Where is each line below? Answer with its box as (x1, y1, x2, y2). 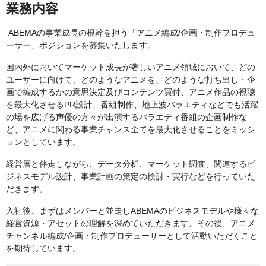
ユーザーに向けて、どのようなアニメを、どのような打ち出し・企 (6, 75, 255, 85)
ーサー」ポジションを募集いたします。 (6, 40, 156, 50)
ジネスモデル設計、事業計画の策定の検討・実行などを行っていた (6, 172, 255, 182)
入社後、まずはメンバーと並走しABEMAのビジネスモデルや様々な (6, 206, 259, 216)
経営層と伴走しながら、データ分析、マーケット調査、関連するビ (6, 159, 255, 169)
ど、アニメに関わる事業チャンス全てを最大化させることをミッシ (6, 125, 255, 135)
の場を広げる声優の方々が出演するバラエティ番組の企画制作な (6, 112, 247, 122)
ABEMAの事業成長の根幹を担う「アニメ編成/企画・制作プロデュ (6, 28, 255, 38)
